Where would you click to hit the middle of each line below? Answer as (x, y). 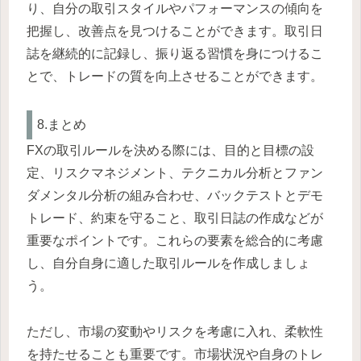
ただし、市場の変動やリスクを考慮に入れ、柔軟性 (175, 332)
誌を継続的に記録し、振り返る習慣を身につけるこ (175, 53)
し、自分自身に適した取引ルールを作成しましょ (168, 263)
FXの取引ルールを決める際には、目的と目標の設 (170, 151)
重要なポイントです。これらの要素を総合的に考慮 (175, 241)
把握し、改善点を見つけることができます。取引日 (175, 31)
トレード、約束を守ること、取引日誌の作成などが (175, 218)
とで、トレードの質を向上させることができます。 (175, 76)
